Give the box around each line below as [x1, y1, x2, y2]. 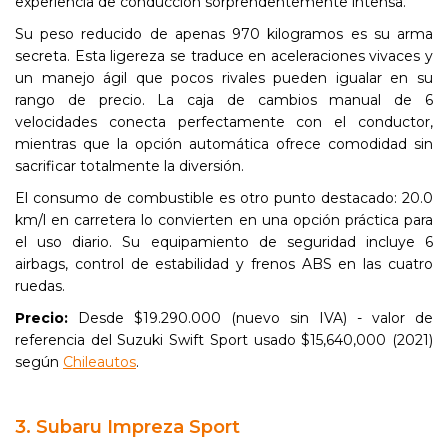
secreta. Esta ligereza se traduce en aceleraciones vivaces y [15, 47, 433, 65]
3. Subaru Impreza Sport [15, 415, 240, 438]
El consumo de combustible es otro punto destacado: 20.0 [15, 189, 433, 207]
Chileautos [63, 353, 136, 371]
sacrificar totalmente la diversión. [15, 157, 244, 175]
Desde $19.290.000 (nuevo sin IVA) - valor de [68, 309, 433, 327]
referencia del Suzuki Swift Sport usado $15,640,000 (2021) [15, 331, 433, 349]
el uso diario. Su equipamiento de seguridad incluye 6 [15, 233, 433, 251]
